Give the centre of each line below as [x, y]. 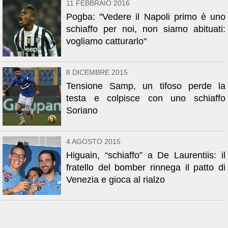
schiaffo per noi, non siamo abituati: [146, 29]
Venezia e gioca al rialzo [116, 180]
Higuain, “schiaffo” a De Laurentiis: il [146, 155]
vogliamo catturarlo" [106, 41]
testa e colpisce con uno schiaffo [146, 98]
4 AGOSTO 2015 [93, 141]
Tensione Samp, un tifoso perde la [146, 86]
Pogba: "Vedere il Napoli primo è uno [146, 17]
